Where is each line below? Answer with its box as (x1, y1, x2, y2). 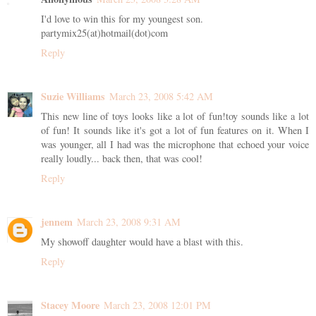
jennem (41, 214, 73, 229)
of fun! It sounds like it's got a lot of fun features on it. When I (41, 123, 309, 137)
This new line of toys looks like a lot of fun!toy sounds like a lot (41, 109, 309, 123)
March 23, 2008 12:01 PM (104, 298, 211, 312)
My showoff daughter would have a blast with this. (41, 234, 243, 248)
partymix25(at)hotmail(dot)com (41, 26, 168, 39)
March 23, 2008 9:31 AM (77, 214, 181, 229)
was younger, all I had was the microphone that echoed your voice (41, 137, 309, 151)
